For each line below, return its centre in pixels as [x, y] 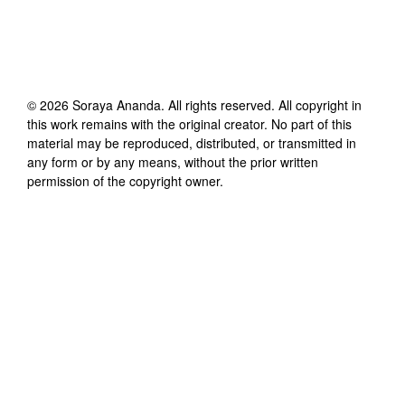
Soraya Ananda [117, 104]
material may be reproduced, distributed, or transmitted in [192, 142]
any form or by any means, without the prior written [173, 161]
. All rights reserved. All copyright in [261, 104]
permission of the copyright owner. [125, 180]
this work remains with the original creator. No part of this [189, 123]
